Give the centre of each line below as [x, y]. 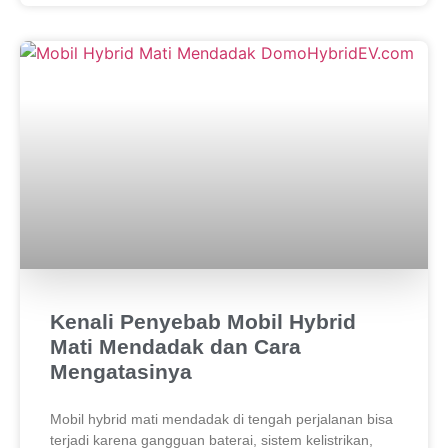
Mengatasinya [121, 371]
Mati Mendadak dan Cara [175, 346]
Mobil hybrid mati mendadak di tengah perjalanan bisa [221, 418]
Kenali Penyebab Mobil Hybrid [203, 321]
